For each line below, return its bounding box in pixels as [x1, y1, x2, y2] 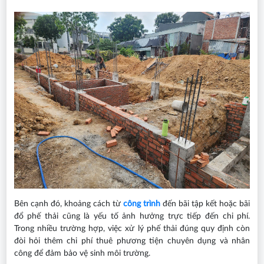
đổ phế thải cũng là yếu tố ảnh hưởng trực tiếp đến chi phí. [14, 212, 250, 221]
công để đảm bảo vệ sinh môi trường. [14, 249, 150, 258]
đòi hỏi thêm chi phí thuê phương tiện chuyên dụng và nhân [14, 237, 250, 246]
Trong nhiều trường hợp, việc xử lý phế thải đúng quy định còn [14, 225, 250, 233]
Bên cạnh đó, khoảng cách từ [14, 200, 123, 209]
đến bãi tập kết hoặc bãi [160, 200, 250, 209]
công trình [123, 200, 161, 209]
